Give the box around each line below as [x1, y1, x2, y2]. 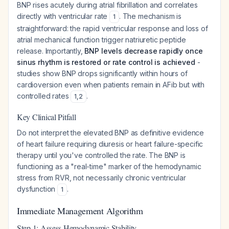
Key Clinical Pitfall [17, 111, 76, 122]
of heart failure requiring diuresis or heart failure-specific [17, 140, 203, 148]
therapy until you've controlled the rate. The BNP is [17, 151, 186, 159]
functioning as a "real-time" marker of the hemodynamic [17, 162, 201, 171]
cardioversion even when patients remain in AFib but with [17, 80, 205, 89]
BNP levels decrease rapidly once [84, 47, 203, 55]
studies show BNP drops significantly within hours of [17, 69, 188, 78]
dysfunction [17, 185, 58, 193]
